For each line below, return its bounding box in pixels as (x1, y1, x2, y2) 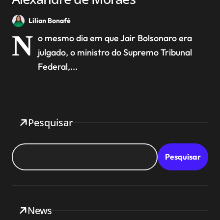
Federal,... (38, 60, 78, 72)
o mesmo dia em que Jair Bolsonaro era (38, 32, 192, 44)
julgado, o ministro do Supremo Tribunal (38, 46, 192, 58)
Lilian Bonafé (28, 16, 71, 26)
